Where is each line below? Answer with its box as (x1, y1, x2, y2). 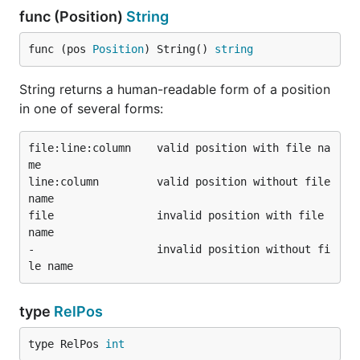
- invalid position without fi (28, 243, 330, 256)
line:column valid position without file (28, 175, 330, 188)
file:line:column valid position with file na (28, 141, 330, 154)
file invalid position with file (28, 209, 324, 222)
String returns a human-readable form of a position (19, 81, 330, 97)
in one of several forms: (19, 100, 163, 117)
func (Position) (19, 8, 126, 25)
